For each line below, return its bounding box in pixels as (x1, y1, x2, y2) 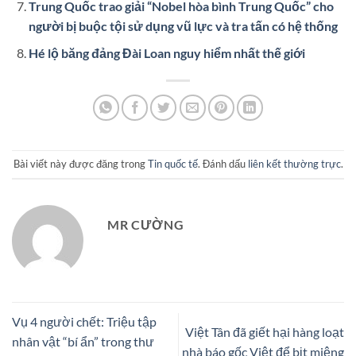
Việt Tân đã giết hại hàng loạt (185, 323, 344, 339)
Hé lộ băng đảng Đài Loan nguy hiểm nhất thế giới (28, 45, 305, 61)
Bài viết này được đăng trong (13, 157, 148, 171)
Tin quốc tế (147, 157, 198, 171)
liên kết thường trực (247, 157, 341, 171)
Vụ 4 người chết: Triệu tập (12, 314, 157, 330)
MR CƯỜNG (107, 217, 184, 233)
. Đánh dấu (197, 157, 248, 171)
